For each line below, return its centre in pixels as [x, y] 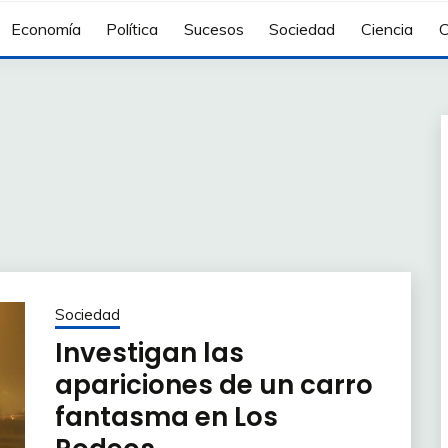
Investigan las [149, 352]
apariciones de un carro [213, 384]
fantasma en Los [166, 416]
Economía [45, 29]
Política [132, 29]
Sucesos [213, 29]
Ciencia [386, 29]
